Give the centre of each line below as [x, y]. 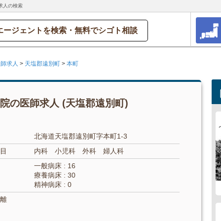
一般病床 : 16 [55, 166]
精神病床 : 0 [53, 184]
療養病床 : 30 [55, 175]
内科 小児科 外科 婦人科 [79, 151]
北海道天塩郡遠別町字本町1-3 [80, 136]
